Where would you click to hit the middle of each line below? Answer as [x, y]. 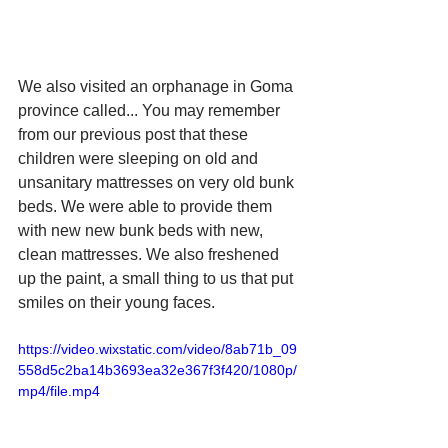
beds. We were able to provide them [147, 206]
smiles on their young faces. [116, 302]
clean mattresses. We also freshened [150, 254]
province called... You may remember [151, 110]
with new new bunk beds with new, [142, 230]
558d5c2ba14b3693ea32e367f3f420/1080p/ [157, 369]
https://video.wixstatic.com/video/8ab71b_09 [157, 348]
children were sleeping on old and [140, 158]
